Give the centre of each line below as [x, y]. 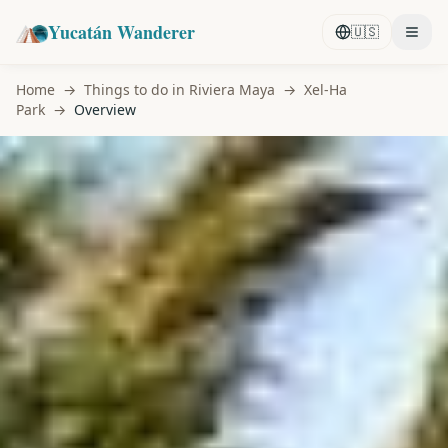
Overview [105, 109]
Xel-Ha [325, 89]
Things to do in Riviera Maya [179, 89]
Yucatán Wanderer [121, 32]
